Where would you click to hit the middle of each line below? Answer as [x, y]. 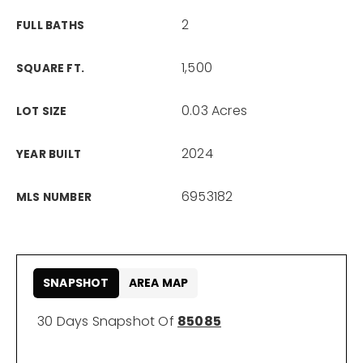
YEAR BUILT [49, 154]
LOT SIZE [42, 111]
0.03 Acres [214, 111]
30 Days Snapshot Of [107, 321]
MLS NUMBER [54, 197]
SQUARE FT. [50, 68]
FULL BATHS [50, 26]
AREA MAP [158, 283]
